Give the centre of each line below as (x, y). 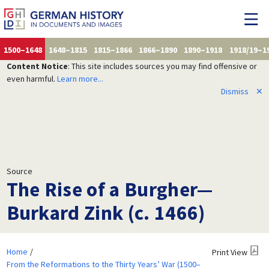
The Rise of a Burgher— (110, 189)
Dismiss (234, 91)
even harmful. (32, 78)
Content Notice (37, 66)
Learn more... (80, 78)
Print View (229, 252)
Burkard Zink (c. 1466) (106, 212)
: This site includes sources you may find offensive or (162, 66)
